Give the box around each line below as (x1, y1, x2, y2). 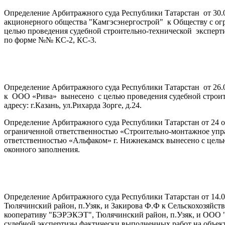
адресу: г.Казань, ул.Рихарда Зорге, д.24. (4, 100, 142, 109)
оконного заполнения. (4, 145, 80, 154)
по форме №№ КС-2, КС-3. (4, 35, 96, 44)
